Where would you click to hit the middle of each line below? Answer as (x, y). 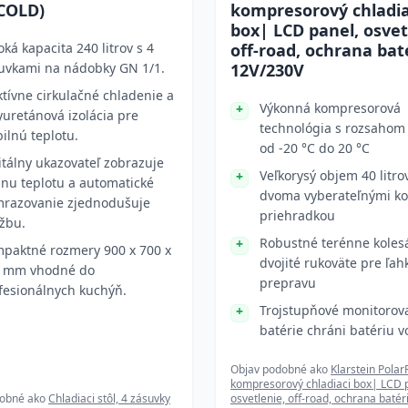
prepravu (288, 283)
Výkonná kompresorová (330, 108)
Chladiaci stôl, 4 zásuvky (109, 398)
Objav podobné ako (280, 369)
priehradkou (297, 215)
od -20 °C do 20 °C (315, 148)
